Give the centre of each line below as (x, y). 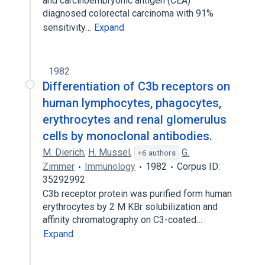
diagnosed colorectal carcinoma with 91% (128, 13)
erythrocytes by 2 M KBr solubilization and (130, 207)
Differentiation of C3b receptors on (136, 86)
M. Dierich (63, 152)
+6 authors (157, 153)
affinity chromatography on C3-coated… (124, 220)
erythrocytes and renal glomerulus (135, 119)
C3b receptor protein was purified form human (137, 194)
